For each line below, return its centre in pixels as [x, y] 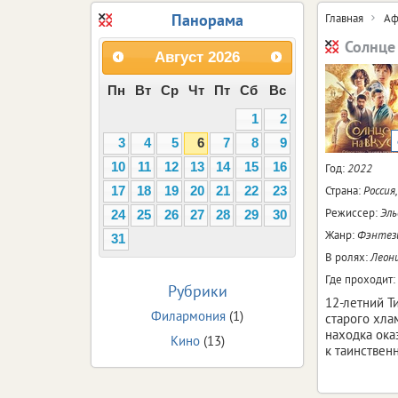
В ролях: [348, 257]
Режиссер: [353, 212]
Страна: [344, 190]
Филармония [188, 315]
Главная [344, 18]
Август [179, 57]
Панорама [207, 20]
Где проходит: [360, 279]
